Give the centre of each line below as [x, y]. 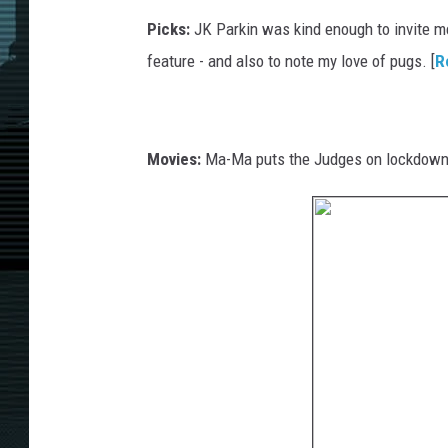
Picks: [168, 29]
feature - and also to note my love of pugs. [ [291, 61]
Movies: [174, 159]
